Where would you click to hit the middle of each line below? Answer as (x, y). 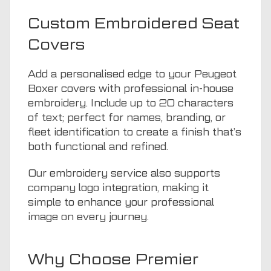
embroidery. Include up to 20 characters (131, 103)
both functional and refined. (98, 146)
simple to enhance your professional (121, 202)
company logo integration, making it (118, 188)
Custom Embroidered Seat (134, 23)
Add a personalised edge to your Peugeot (132, 74)
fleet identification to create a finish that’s (135, 132)
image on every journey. (88, 217)
